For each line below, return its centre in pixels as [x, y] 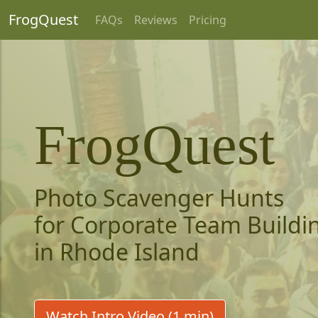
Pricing [208, 20]
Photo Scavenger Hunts [159, 198]
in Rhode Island [117, 252]
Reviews [156, 20]
